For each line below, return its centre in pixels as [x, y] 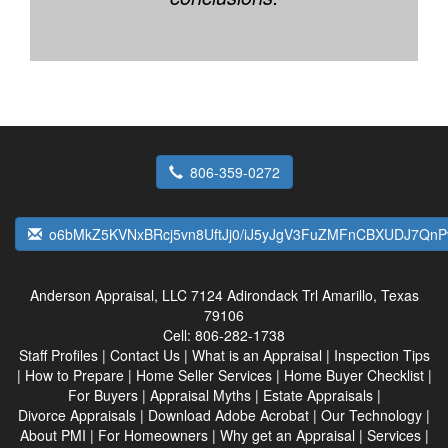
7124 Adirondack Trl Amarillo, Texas [304, 295]
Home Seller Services [203, 375]
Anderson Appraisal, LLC [108, 295]
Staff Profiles [58, 355]
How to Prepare [74, 375]
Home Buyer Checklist [353, 375]
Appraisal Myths [200, 395]
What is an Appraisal [256, 355]
